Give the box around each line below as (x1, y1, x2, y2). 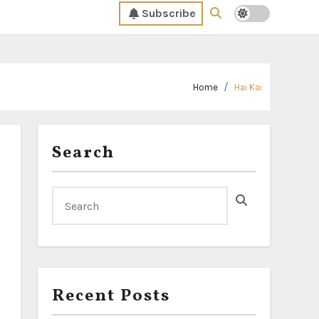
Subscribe (142, 6, 196, 20)
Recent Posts (52, 284, 170, 308)
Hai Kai (234, 82, 262, 93)
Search (52, 141, 115, 165)
